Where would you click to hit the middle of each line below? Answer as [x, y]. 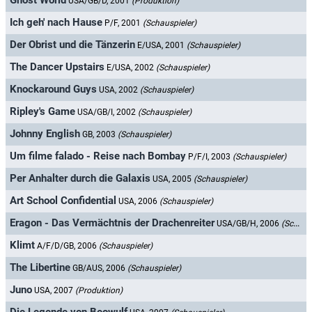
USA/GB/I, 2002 [108, 112]
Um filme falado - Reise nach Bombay [98, 156]
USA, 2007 [55, 291]
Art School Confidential [63, 201]
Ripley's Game [42, 112]
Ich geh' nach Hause [56, 23]
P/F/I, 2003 [210, 157]
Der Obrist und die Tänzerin [72, 45]
